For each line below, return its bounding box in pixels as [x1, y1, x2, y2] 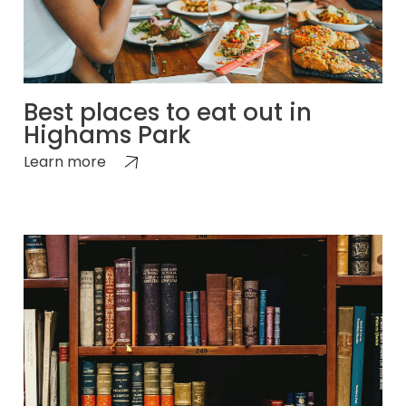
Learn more [24, 150, 106, 172]
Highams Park [24, 118, 191, 151]
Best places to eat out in [24, 95, 312, 129]
